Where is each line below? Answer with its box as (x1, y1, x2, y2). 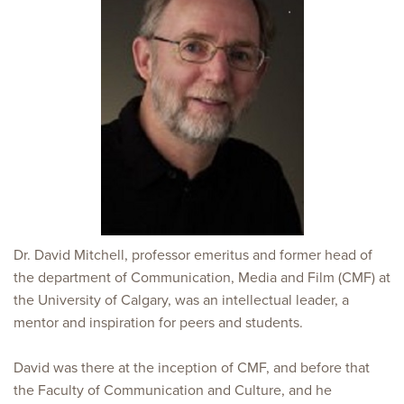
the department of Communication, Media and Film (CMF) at (14, 269, 390, 287)
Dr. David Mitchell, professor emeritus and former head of (14, 246, 372, 264)
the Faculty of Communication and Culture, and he (14, 381, 332, 399)
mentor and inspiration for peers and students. (14, 314, 303, 332)
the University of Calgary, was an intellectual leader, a (14, 291, 349, 309)
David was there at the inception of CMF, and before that (14, 359, 370, 377)
